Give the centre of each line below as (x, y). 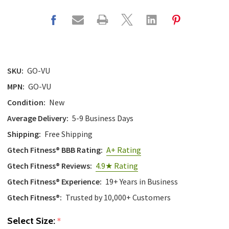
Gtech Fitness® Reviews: (50, 166)
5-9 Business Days (103, 118)
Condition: (26, 102)
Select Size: (32, 221)
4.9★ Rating (117, 166)
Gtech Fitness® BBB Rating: (55, 150)
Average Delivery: (38, 118)
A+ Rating (124, 150)
